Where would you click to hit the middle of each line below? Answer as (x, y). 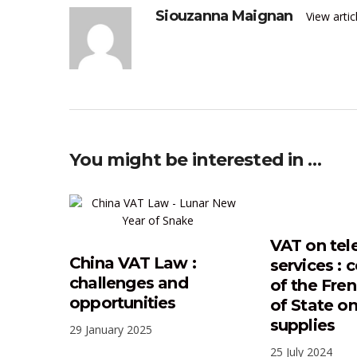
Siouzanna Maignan (224, 16)
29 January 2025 (111, 330)
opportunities (123, 303)
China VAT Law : (133, 263)
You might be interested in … (196, 160)
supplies (302, 326)
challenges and (129, 283)
